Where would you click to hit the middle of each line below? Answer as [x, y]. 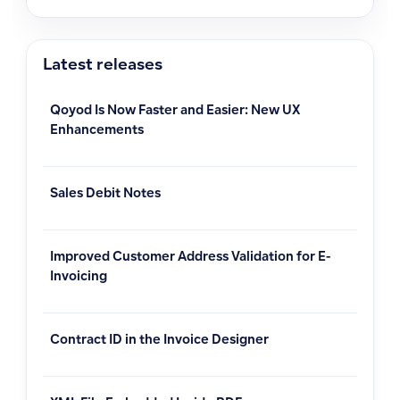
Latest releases [103, 67]
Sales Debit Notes [105, 195]
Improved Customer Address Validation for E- [190, 258]
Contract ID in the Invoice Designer [159, 342]
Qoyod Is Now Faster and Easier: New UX [175, 112]
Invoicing [79, 278]
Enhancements [97, 132]
